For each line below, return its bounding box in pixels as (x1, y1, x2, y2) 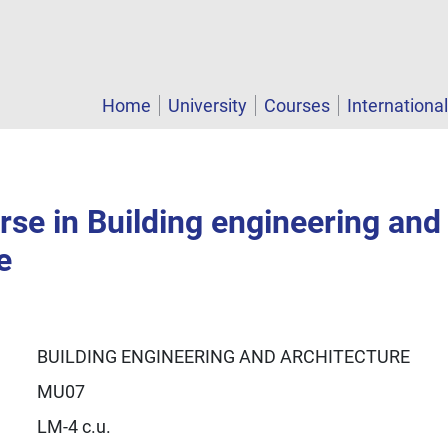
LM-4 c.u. (36, 415, 111, 437)
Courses (264, 95, 330, 117)
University (168, 95, 247, 117)
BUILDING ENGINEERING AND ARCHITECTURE (36, 345, 410, 367)
